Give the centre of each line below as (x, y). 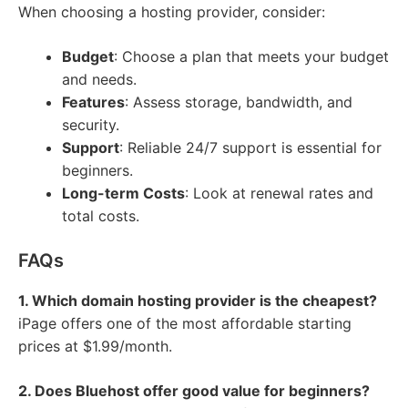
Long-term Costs (123, 194)
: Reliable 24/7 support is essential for (250, 148)
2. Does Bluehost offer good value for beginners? (194, 391)
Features (93, 102)
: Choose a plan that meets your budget (251, 57)
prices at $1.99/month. (95, 347)
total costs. (101, 216)
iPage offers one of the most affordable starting (185, 324)
